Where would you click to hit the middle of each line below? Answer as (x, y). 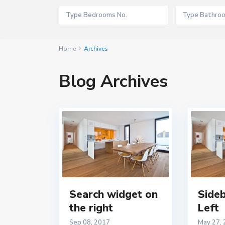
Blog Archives (113, 81)
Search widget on (114, 195)
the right (91, 208)
